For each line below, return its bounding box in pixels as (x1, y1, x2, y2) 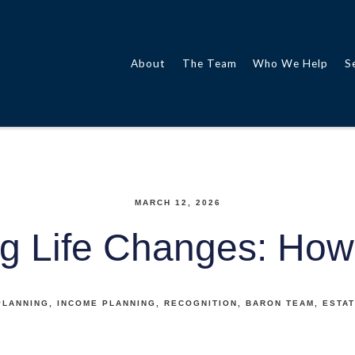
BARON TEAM (246, 299, 315, 307)
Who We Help (253, 57, 329, 70)
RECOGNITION (164, 299, 238, 307)
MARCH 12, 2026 (134, 198, 221, 207)
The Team (181, 57, 237, 70)
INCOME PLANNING (57, 299, 156, 307)
